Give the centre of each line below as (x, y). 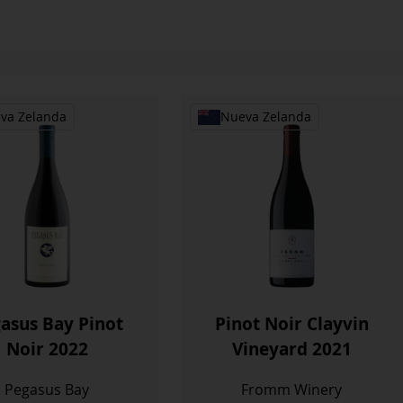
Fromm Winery (292, 389)
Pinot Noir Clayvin (291, 323)
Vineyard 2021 (291, 348)
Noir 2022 (47, 348)
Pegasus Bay (47, 389)
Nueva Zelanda (265, 117)
